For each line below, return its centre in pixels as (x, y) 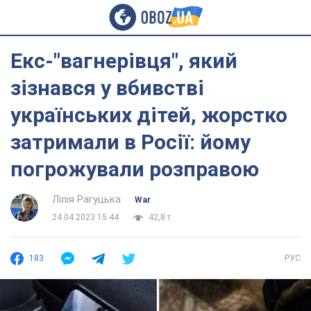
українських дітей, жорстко (149, 115)
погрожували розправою (135, 169)
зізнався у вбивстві (107, 88)
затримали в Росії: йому (131, 142)
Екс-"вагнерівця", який (124, 61)
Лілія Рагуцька (86, 199)
